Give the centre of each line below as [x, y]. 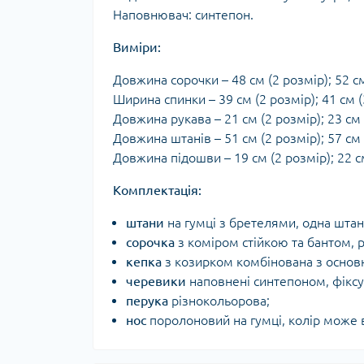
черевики [156, 281]
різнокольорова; [219, 300]
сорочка [150, 242]
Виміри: [137, 47]
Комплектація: [157, 190]
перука [147, 300]
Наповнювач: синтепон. [183, 14]
